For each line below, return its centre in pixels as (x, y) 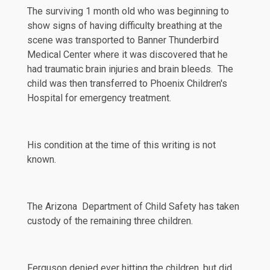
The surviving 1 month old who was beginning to (128, 11)
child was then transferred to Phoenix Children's (127, 83)
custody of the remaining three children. (110, 221)
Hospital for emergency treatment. (99, 98)
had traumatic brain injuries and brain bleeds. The (130, 69)
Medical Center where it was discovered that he (127, 54)
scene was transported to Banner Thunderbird (123, 40)
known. (42, 159)
